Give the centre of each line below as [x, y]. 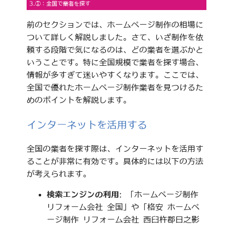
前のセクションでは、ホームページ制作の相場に [115, 24]
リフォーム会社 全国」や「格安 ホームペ [123, 207]
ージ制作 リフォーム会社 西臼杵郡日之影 [123, 219]
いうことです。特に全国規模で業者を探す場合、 [115, 62]
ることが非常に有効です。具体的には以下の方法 [115, 161]
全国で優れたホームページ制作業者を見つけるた [115, 87]
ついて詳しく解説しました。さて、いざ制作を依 [115, 37]
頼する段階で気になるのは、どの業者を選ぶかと [115, 49]
